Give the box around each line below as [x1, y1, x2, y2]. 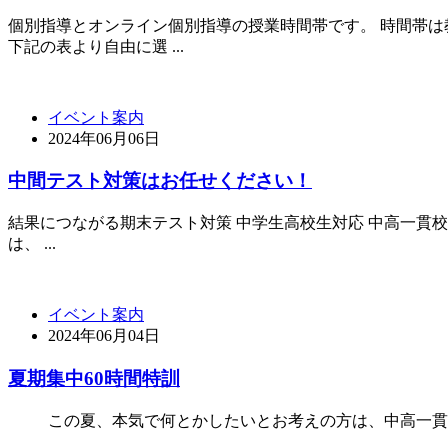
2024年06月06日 [48, 129, 160, 147]
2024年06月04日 [48, 327, 160, 345]
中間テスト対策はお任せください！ [8, 170, 312, 192]
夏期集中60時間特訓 [8, 367, 180, 389]
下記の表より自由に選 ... [8, 37, 184, 55]
